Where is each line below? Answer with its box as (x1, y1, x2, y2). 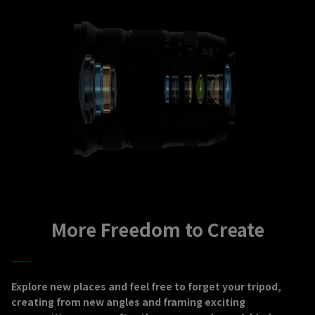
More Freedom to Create (51, 215, 264, 242)
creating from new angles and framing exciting (11, 294, 245, 309)
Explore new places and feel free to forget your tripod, (11, 278, 281, 293)
